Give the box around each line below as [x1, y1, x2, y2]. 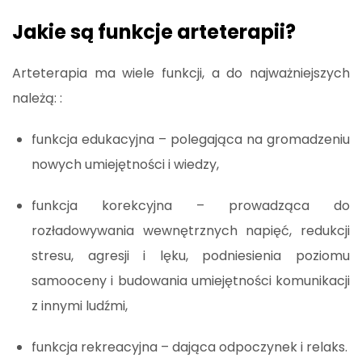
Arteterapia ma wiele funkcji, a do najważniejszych [12, 63, 350, 82]
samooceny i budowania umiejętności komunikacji [32, 271, 350, 290]
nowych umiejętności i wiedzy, [32, 154, 219, 174]
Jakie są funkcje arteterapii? [12, 18, 296, 45]
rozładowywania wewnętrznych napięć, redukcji [32, 221, 350, 240]
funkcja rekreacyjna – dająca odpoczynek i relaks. [32, 337, 347, 356]
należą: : [12, 88, 62, 107]
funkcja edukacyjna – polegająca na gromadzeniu [32, 129, 350, 149]
